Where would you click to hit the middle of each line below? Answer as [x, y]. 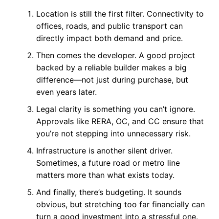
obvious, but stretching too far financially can [120, 204]
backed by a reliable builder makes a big [111, 67]
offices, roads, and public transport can [109, 26]
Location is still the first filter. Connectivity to [120, 13]
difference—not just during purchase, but [112, 79]
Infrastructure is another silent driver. [104, 150]
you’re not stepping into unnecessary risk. [113, 133]
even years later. [66, 92]
